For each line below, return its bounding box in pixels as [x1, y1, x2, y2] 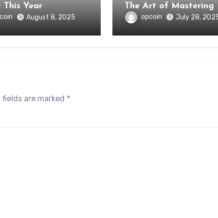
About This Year [3, 1, 42, 11]
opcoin [141, 13, 162, 21]
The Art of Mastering [124, 1, 214, 11]
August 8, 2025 [26, 13, 75, 21]
